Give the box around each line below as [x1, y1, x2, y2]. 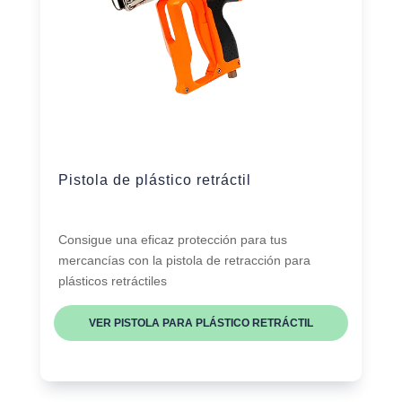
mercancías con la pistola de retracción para [57, 253, 310, 268]
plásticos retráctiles [57, 274, 167, 289]
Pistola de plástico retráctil [57, 172, 251, 188]
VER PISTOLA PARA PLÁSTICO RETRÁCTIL [88, 317, 313, 330]
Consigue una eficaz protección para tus [57, 232, 287, 248]
